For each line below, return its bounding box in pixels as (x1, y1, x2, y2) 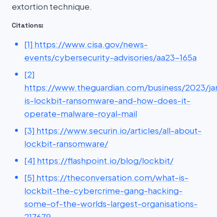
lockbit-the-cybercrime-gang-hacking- (24, 185, 183, 196)
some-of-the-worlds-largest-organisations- (24, 198, 198, 209)
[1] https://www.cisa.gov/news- (24, 38, 148, 49)
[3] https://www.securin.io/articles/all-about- (24, 124, 201, 136)
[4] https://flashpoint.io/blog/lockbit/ (24, 155, 173, 166)
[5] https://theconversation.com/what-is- (24, 171, 188, 183)
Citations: (12, 20, 44, 30)
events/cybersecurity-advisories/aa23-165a (24, 51, 197, 62)
